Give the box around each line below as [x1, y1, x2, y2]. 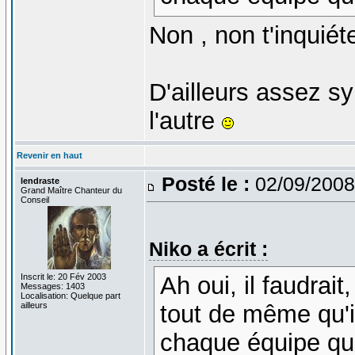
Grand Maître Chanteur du [20, 185, 122, 195]
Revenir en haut [16, 150, 82, 160]
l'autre [148, 107, 222, 136]
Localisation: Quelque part [20, 290, 120, 300]
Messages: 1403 [20, 281, 85, 291]
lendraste [20, 175, 59, 185]
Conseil [20, 194, 49, 204]
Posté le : [161, 172, 250, 195]
